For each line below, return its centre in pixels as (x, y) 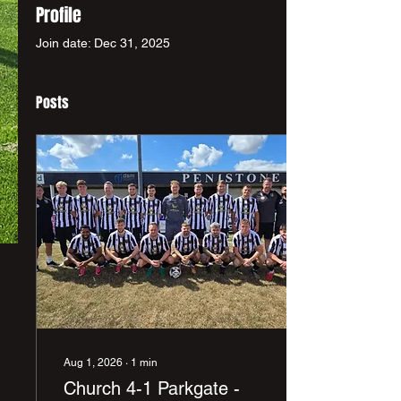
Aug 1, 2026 (93, 363)
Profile (59, 15)
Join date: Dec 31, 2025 (103, 43)
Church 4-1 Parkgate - (149, 388)
